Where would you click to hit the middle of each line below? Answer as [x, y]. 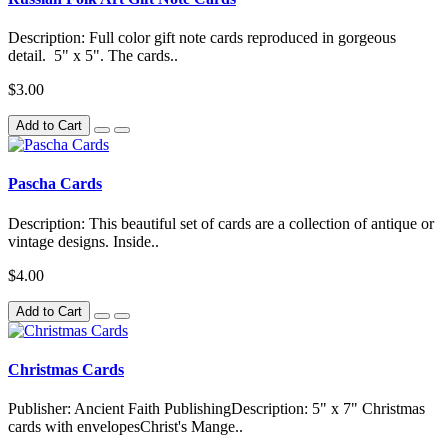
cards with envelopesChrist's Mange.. [125, 427]
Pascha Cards [55, 184]
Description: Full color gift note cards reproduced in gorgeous [202, 38]
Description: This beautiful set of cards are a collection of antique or [221, 223]
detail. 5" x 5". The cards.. [93, 56]
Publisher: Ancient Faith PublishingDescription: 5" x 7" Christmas [216, 409]
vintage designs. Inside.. [83, 241]
